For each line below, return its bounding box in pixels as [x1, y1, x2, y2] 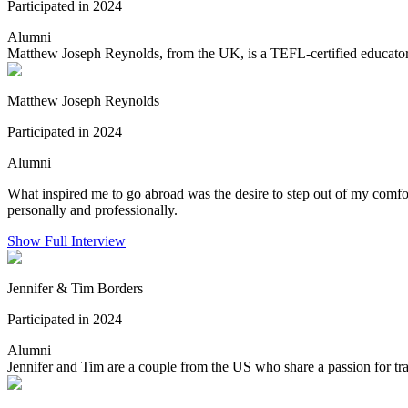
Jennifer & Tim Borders [7, 280, 143, 296]
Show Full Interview [7, 232, 126, 249]
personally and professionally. [7, 201, 178, 218]
